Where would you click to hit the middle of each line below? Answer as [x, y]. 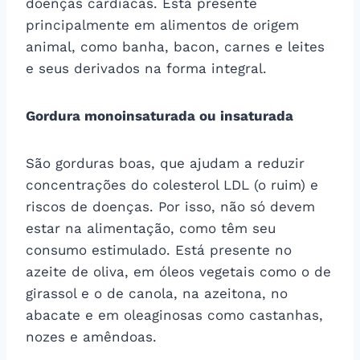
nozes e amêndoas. [91, 336]
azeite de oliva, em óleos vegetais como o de [178, 271]
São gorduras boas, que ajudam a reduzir [165, 163]
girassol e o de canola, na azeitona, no [157, 293]
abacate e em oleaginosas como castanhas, [174, 315]
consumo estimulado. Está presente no [159, 250]
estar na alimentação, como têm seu [151, 228]
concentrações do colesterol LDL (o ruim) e [172, 184]
